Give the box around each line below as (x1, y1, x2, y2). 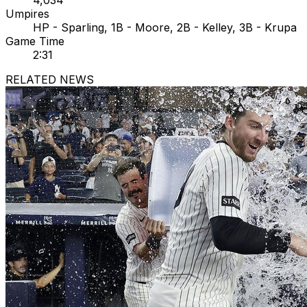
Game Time (5, 34, 64, 49)
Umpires (5, 7, 49, 21)
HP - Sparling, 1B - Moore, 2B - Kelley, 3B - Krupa (33, 21, 297, 35)
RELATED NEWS (5, 73, 94, 87)
